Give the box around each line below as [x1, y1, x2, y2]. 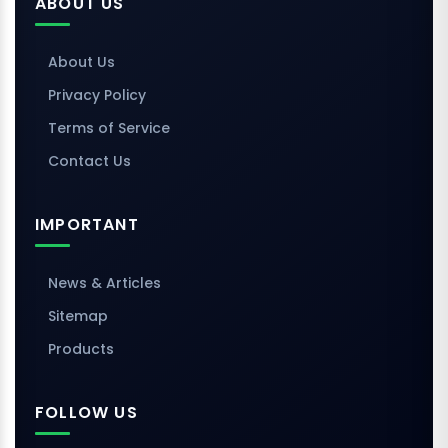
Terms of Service [48, 118, 170, 139]
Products [48, 339, 114, 360]
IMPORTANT [35, 213, 139, 237]
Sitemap [48, 306, 108, 327]
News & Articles [48, 273, 161, 294]
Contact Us [48, 151, 131, 172]
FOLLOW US [35, 401, 138, 425]
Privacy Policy [48, 85, 146, 106]
